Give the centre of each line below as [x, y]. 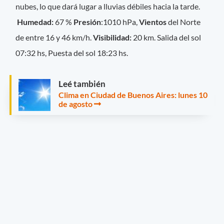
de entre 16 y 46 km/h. [54, 37]
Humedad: [35, 21]
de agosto [75, 103]
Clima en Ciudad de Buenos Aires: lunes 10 [133, 94]
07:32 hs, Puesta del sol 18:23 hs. [72, 52]
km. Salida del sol [172, 37]
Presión [87, 21]
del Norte [184, 21]
